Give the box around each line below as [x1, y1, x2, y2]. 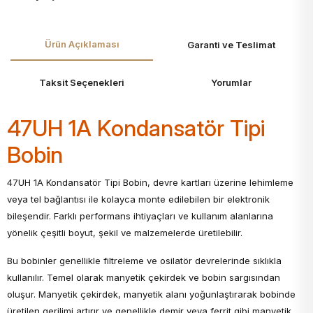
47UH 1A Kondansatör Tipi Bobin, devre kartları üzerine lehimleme [7, 177, 293, 189]
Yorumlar [211, 77, 252, 89]
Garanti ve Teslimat [187, 39, 275, 51]
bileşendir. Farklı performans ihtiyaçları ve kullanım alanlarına [7, 210, 273, 222]
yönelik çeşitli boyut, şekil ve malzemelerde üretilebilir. [7, 227, 242, 239]
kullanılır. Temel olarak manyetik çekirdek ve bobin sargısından [7, 272, 280, 284]
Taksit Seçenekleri [39, 77, 124, 89]
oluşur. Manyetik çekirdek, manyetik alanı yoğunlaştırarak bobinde [7, 289, 296, 300]
